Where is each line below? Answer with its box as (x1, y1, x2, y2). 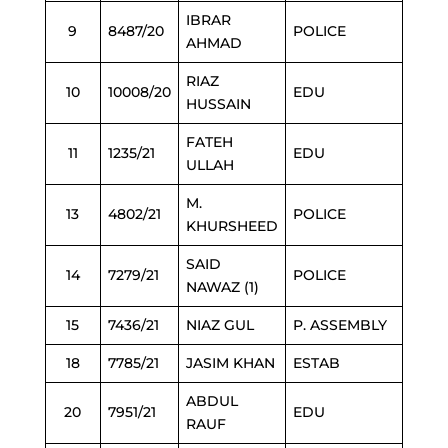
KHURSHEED (185, 217, 278, 235)
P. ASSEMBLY (292, 316, 387, 334)
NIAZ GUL (185, 316, 254, 334)
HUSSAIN (185, 95, 251, 113)
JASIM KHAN (185, 354, 275, 372)
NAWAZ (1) (185, 278, 259, 296)
